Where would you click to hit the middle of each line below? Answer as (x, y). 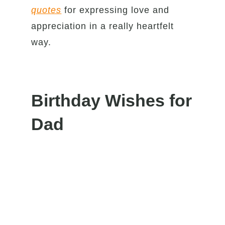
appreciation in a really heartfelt (103, 26)
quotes (46, 10)
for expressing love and (116, 10)
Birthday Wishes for (112, 100)
